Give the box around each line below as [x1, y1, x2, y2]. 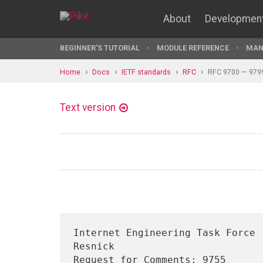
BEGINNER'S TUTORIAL [60, 43, 140, 52]
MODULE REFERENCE [157, 43, 229, 52]
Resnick [73, 241, 114, 252]
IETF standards [122, 67, 171, 76]
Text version [60, 102, 116, 113]
